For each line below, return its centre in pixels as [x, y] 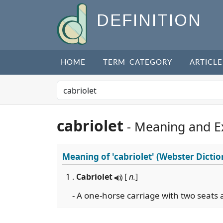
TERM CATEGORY [138, 62]
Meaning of [87, 157]
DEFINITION [149, 20]
